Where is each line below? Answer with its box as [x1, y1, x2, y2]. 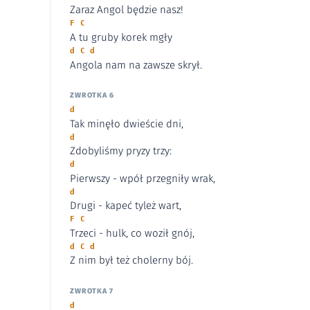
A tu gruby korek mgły [70, 30, 172, 44]
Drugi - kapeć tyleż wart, [70, 199, 181, 212]
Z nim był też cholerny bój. [70, 254, 193, 267]
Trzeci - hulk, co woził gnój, [70, 226, 194, 239]
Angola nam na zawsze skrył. [70, 58, 202, 71]
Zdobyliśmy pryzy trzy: [70, 145, 172, 158]
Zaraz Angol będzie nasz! [70, 3, 183, 17]
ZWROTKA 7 [70, 286, 113, 296]
